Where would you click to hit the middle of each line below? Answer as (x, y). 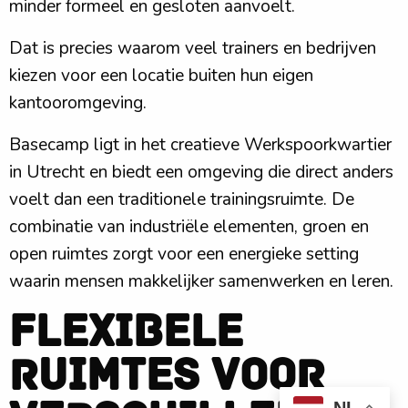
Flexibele (126, 332)
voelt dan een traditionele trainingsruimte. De (182, 200)
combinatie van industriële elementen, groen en (189, 227)
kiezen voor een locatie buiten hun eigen (161, 76)
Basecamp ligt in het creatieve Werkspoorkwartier (200, 145)
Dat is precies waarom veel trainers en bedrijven (193, 49)
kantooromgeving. (78, 103)
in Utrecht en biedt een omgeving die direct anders (201, 173)
